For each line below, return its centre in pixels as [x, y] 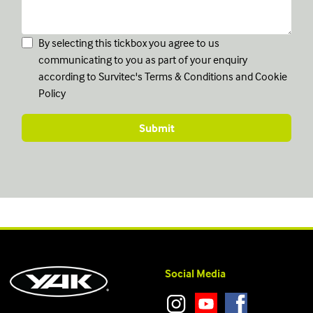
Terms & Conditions [189, 77]
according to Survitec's [91, 77]
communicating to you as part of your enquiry [143, 60]
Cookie [271, 77]
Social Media [195, 274]
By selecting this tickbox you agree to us [129, 43]
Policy [52, 93]
